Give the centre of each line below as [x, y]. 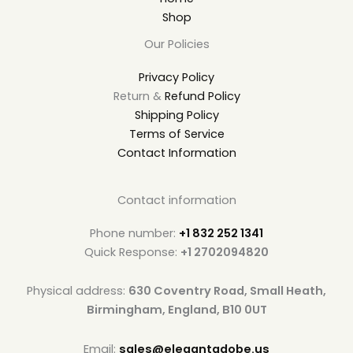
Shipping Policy [176, 115]
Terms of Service [176, 134]
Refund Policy [202, 97]
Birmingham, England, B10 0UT [176, 310]
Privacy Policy [176, 78]
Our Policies [176, 44]
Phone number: [134, 233]
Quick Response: [132, 252]
